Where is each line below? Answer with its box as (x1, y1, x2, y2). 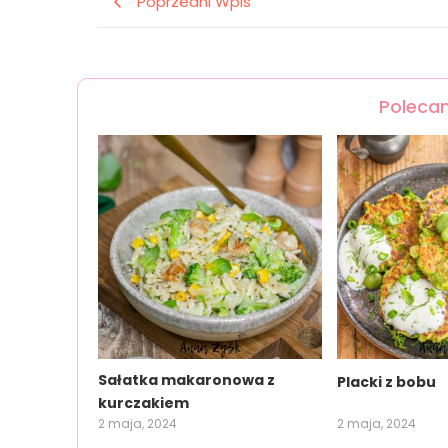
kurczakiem (98, 392, 190, 413)
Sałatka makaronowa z (98, 369, 276, 390)
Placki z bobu (337, 371, 437, 392)
